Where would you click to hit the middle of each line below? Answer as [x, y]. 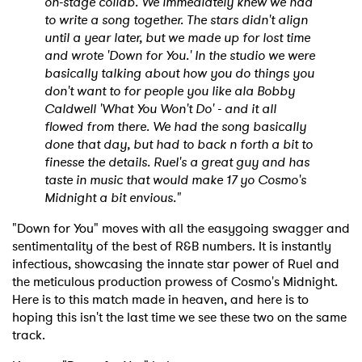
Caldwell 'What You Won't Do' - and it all [160, 108]
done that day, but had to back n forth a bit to [179, 144]
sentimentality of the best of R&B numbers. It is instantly [172, 246]
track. [32, 335]
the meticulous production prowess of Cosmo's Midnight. [175, 281]
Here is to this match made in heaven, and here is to [160, 299]
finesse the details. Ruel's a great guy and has [177, 162]
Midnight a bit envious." [113, 197]
